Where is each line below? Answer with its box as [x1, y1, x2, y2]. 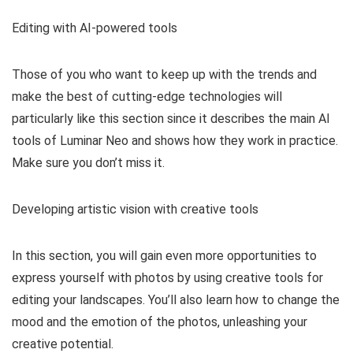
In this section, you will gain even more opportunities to [12, 248, 317, 263]
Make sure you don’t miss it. [12, 155, 165, 170]
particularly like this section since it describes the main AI [12, 111, 330, 126]
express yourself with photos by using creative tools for [12, 270, 323, 285]
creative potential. [12, 336, 113, 351]
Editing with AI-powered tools [12, 20, 177, 35]
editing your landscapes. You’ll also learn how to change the [12, 292, 340, 307]
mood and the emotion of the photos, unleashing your [12, 314, 307, 329]
